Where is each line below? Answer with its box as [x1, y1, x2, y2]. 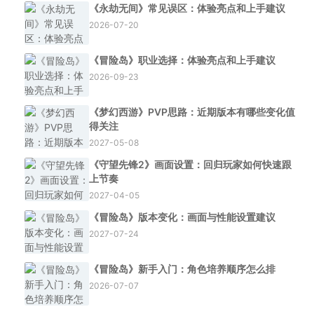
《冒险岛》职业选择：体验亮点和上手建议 [89, 54, 275, 66]
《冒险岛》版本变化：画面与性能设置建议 [89, 211, 275, 223]
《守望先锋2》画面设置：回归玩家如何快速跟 [89, 158, 292, 170]
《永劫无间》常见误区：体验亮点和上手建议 [89, 2, 285, 14]
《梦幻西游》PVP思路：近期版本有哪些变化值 [89, 106, 295, 118]
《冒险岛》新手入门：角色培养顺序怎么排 [89, 263, 275, 275]
